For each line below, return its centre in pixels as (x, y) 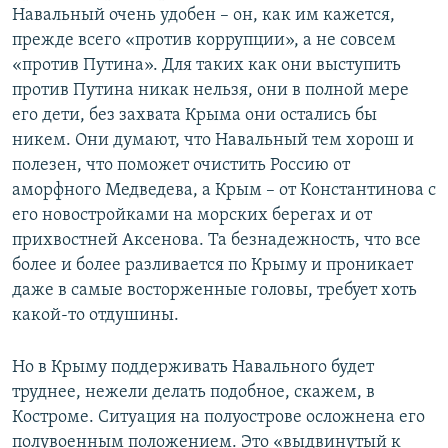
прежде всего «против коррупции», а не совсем (204, 41)
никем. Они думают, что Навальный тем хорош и (213, 141)
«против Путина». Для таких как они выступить (206, 66)
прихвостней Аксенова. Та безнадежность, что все (216, 241)
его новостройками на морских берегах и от (192, 216)
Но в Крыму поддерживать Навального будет (193, 368)
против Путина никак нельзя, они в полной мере (210, 91)
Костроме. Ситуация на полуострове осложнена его (218, 418)
